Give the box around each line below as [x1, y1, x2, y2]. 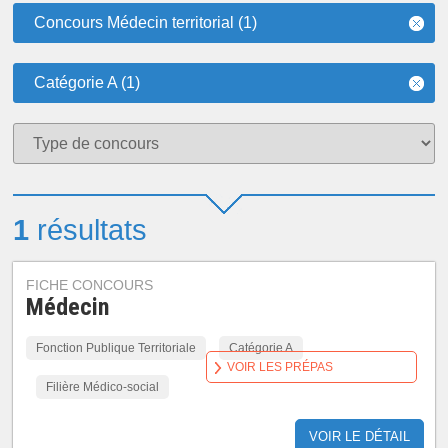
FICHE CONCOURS [26, 277, 154, 293]
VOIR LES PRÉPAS [227, 360, 333, 374]
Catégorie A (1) [34, 74, 141, 91]
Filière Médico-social [46, 380, 160, 394]
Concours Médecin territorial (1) [34, 14, 258, 31]
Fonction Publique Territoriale [36, 341, 197, 355]
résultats [29, 214, 148, 246]
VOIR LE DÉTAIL [308, 429, 410, 444]
